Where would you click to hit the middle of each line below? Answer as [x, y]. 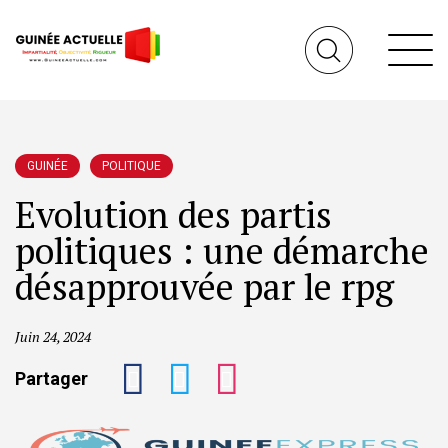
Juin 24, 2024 [53, 336]
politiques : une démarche [222, 250]
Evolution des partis [173, 214]
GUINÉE [47, 166]
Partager [51, 378]
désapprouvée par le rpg [204, 286]
